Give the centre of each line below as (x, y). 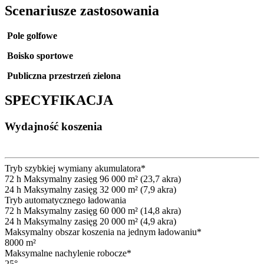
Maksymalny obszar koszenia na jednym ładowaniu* (103, 232)
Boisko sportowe (40, 55)
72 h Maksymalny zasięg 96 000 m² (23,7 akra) (93, 179)
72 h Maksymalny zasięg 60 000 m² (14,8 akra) (93, 211)
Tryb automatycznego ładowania (65, 200)
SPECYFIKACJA (59, 100)
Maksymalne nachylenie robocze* (68, 253)
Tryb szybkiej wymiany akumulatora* (75, 169)
